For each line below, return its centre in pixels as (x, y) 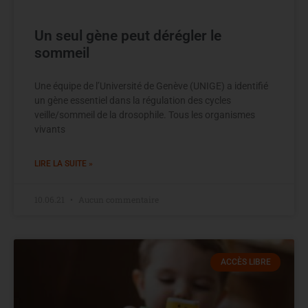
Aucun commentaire (118, 200)
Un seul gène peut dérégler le (128, 36)
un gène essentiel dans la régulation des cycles (133, 101)
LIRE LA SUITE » (64, 164)
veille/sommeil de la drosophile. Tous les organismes (145, 115)
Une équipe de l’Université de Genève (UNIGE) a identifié (151, 86)
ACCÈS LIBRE (245, 262)
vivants (50, 130)
